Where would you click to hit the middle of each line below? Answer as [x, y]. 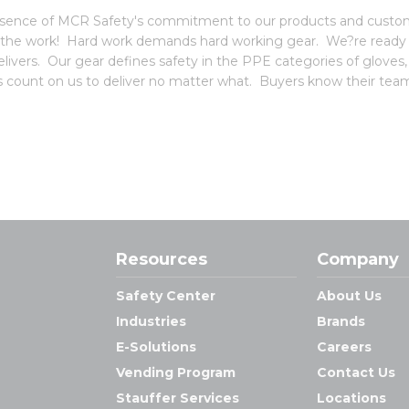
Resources [162, 259]
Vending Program [176, 372]
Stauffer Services [178, 398]
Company [357, 259]
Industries [152, 321]
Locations [351, 398]
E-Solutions [157, 347]
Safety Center [166, 296]
